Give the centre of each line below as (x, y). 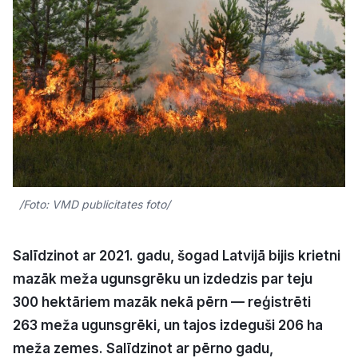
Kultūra (155, 25)
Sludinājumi (153, 255)
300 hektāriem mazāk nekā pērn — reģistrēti (162, 302)
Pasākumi (160, 295)
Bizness (153, 74)
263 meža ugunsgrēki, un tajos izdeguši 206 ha (168, 326)
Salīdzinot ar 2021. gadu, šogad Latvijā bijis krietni (177, 256)
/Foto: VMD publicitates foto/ (95, 205)
